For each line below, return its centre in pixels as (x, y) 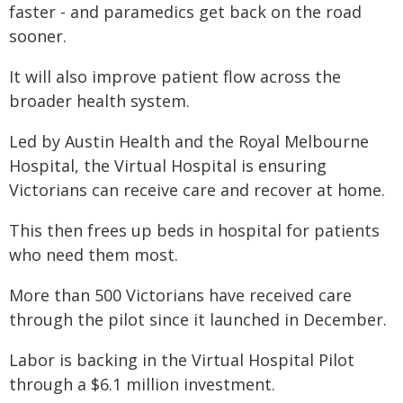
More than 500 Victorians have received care (180, 295)
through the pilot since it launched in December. (198, 319)
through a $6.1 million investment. (142, 384)
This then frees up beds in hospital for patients (194, 230)
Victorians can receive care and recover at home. (197, 190)
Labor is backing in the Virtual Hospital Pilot (182, 360)
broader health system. (99, 101)
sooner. (38, 36)
